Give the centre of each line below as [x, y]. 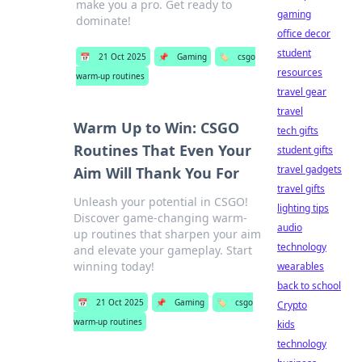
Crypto [292, 305]
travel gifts [301, 189]
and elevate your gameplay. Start [162, 250]
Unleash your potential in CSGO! [160, 202]
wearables [301, 266]
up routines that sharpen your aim [167, 234]
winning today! [114, 266]
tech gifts [298, 130]
